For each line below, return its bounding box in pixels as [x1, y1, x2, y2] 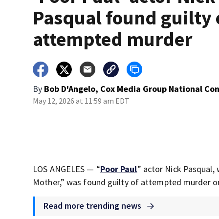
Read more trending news [44, 200, 144, 212]
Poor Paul [100, 163, 137, 175]
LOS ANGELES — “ [33, 163, 100, 175]
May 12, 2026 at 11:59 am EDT [33, 96, 130, 106]
